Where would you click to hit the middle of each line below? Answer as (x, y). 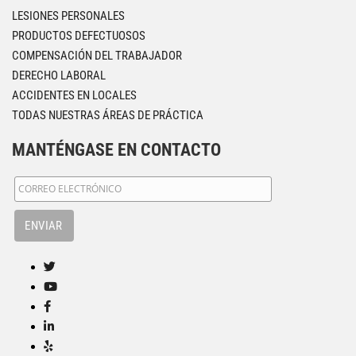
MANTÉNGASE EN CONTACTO (116, 149)
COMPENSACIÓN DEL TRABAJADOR (97, 55)
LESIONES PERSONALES (68, 15)
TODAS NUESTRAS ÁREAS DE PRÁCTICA (108, 115)
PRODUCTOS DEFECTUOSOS (79, 35)
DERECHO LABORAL (59, 75)
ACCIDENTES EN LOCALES (74, 95)
